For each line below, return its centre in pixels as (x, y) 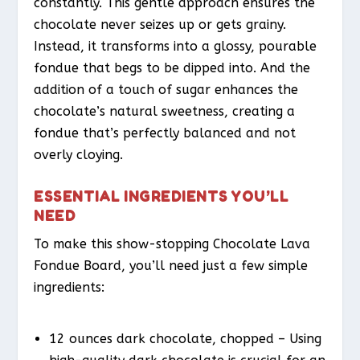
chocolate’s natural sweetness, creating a (165, 112)
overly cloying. (79, 155)
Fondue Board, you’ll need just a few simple (171, 265)
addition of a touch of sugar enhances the (166, 90)
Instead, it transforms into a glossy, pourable (176, 47)
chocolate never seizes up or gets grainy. (160, 25)
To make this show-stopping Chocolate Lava (172, 243)
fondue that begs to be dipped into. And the (172, 68)
